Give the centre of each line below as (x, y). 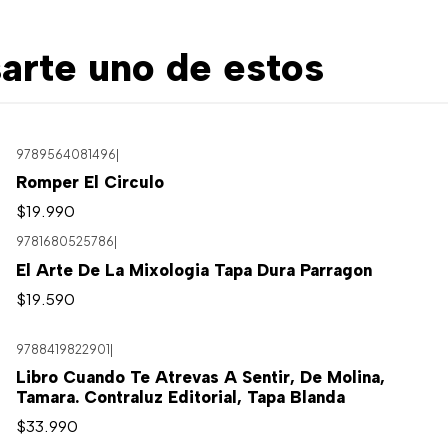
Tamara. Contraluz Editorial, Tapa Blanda (180, 397)
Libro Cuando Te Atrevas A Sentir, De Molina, (200, 377)
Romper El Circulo (89, 182)
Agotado (62, 257)
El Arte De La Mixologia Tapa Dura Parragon (193, 269)
